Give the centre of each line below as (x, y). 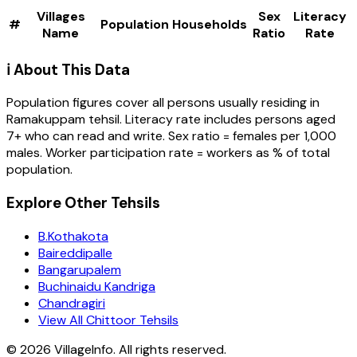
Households (210, 24)
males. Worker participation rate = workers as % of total (168, 153)
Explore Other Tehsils (83, 202)
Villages (61, 16)
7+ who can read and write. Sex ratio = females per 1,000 (171, 136)
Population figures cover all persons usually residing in (163, 103)
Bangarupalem (80, 269)
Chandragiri (72, 303)
